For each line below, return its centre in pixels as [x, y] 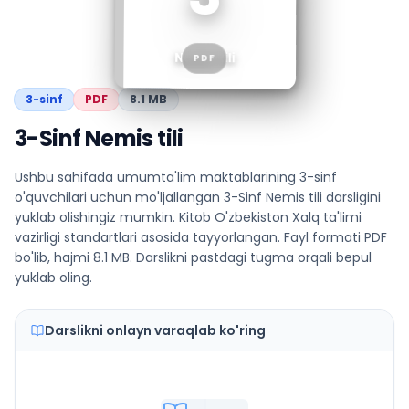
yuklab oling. [53, 278]
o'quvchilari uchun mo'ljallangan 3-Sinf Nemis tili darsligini [198, 197]
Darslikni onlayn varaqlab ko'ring [155, 330]
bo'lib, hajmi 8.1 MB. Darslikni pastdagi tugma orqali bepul [193, 257]
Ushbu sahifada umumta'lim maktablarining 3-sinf [176, 177]
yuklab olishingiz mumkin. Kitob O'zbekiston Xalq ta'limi [188, 217]
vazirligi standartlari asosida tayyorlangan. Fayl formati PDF [201, 237]
